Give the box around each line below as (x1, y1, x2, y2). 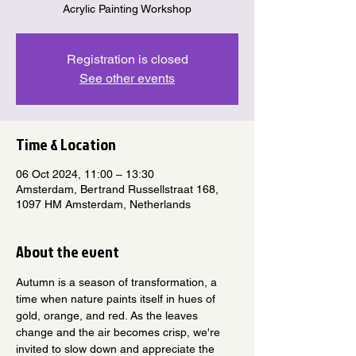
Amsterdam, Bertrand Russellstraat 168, (16, 183, 219, 195)
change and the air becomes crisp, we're (16, 326, 223, 339)
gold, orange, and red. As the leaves (16, 309, 201, 322)
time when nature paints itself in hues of (16, 292, 219, 305)
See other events (79, 71, 175, 86)
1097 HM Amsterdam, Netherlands (16, 198, 191, 211)
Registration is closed (66, 52, 188, 67)
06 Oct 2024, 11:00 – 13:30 (16, 168, 154, 180)
